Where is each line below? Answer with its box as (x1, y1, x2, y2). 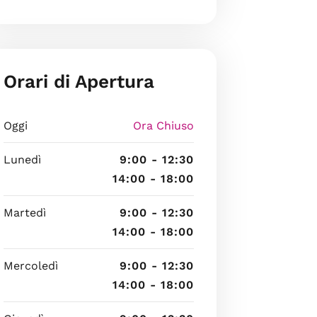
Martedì (3, 205, 46, 219)
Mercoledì (3, 258, 58, 272)
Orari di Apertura (3, 70, 154, 92)
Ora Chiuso (132, 118, 194, 132)
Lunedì (3, 152, 41, 166)
